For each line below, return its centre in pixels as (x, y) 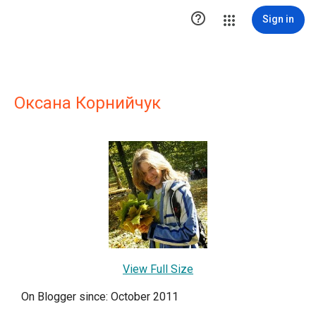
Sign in (278, 19)
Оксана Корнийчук (87, 103)
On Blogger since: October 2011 (100, 297)
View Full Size (158, 269)
